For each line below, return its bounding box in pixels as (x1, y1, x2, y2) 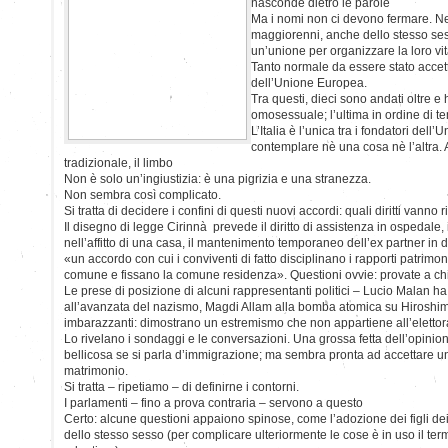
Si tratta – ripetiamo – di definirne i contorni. (64, 379, 299, 394)
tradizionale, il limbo (64, 155, 173, 170)
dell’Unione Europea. (251, 75, 367, 90)
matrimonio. (64, 363, 128, 378)
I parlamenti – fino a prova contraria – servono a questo (64, 395, 363, 410)
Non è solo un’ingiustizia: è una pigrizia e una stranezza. (64, 171, 371, 186)
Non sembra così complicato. (64, 187, 221, 202)
